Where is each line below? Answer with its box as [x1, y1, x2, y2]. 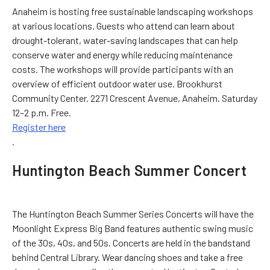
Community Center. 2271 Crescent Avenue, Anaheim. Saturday [12, 92, 257, 104]
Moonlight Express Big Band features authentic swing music [12, 222, 253, 234]
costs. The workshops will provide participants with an [12, 63, 233, 75]
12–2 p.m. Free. [12, 106, 71, 118]
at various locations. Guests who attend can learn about [12, 19, 235, 31]
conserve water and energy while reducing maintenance [12, 48, 233, 60]
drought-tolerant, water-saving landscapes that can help [12, 34, 238, 46]
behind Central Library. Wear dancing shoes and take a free [12, 251, 243, 263]
